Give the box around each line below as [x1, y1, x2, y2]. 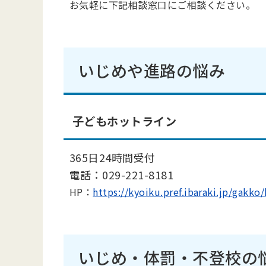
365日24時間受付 [69, 150, 156, 165]
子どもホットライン [72, 113, 177, 129]
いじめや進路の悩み [78, 59, 226, 82]
